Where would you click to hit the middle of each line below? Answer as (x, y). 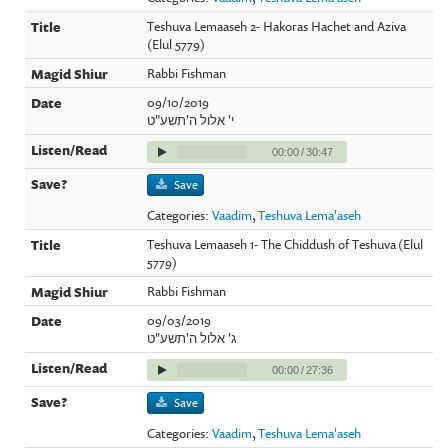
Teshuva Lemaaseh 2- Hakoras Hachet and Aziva (277, 25)
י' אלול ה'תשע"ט (191, 119)
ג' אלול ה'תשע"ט (192, 337)
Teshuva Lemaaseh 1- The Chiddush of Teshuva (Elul (285, 243)
